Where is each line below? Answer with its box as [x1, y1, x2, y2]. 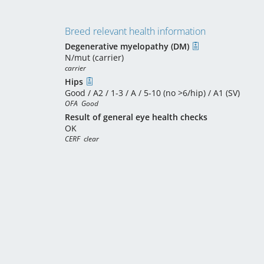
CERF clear [65, 134, 99, 144]
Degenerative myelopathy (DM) [65, 41, 192, 52]
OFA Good [65, 98, 98, 108]
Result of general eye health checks [65, 111, 207, 123]
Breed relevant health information [65, 25, 206, 38]
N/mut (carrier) [65, 52, 124, 63]
